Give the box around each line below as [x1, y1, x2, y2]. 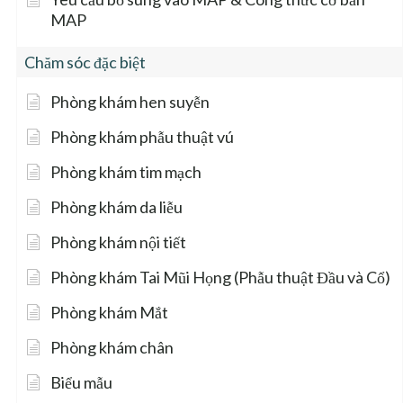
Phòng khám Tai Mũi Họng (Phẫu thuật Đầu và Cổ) [50, 267, 390, 288]
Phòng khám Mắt [50, 302, 168, 323]
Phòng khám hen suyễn [50, 92, 210, 112]
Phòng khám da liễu [50, 197, 183, 218]
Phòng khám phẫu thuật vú [50, 127, 234, 148]
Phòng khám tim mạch [50, 162, 201, 183]
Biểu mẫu [50, 372, 112, 393]
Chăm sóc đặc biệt [24, 52, 146, 73]
